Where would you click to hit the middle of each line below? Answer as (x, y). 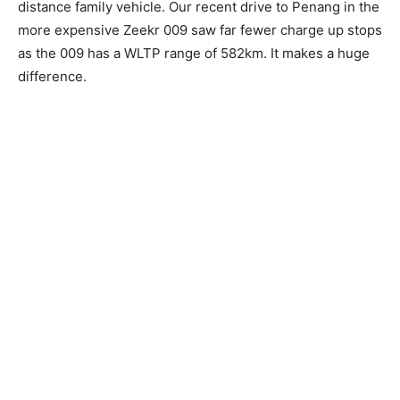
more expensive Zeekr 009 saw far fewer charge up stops (200, 30)
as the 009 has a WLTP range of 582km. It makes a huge (194, 54)
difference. (52, 77)
